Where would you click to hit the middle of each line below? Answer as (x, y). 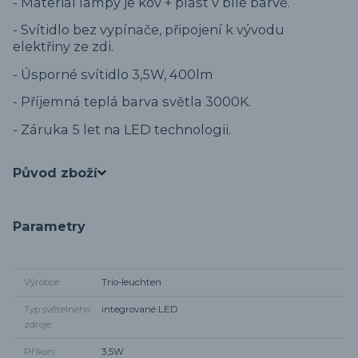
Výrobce (41, 282)
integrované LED (139, 310)
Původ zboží (55, 173)
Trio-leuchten (131, 282)
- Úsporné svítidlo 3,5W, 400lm (113, 74)
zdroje (37, 325)
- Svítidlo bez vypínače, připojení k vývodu (149, 30)
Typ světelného (57, 310)
